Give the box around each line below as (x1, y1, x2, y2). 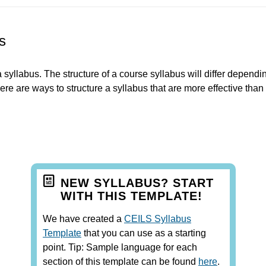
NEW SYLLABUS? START (61, 176, 214, 189)
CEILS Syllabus (124, 213, 191, 224)
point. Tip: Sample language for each (43, 242, 197, 252)
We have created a (43, 213, 124, 224)
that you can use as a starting (81, 227, 206, 238)
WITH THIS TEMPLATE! (61, 189, 202, 202)
